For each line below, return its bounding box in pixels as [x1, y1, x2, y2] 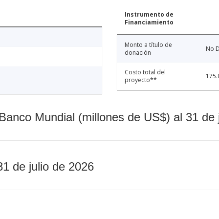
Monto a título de [125, 41, 172, 49]
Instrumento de [125, 10, 174, 19]
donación [125, 48, 151, 57]
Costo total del [125, 68, 166, 77]
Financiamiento [125, 18, 174, 27]
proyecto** [125, 76, 157, 85]
